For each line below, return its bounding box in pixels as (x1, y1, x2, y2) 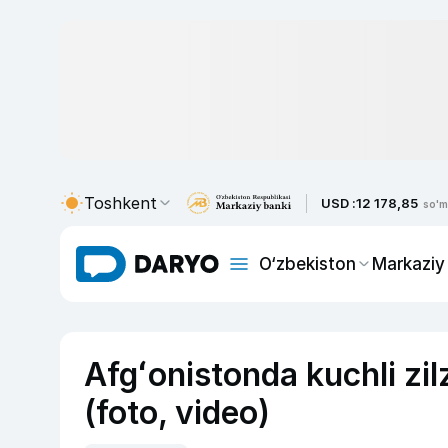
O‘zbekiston (259, 253, 356, 274)
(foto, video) (84, 393, 270, 432)
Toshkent (84, 193, 157, 213)
